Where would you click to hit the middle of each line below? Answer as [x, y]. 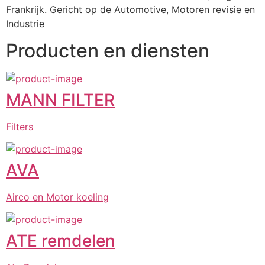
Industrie [25, 24]
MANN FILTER [60, 100]
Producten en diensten [108, 50]
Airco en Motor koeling [57, 197]
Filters [20, 126]
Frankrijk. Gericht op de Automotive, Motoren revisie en [130, 10]
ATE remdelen [61, 241]
